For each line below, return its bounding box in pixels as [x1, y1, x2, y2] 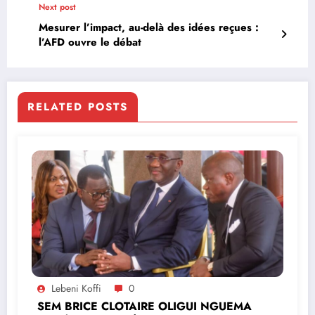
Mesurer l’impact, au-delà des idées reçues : [39, 19, 259, 35]
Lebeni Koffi [51, 281, 101, 295]
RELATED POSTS [27, 98, 128, 115]
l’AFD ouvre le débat [39, 34, 141, 50]
